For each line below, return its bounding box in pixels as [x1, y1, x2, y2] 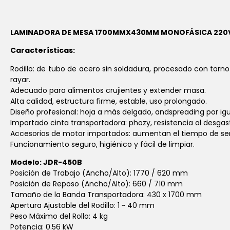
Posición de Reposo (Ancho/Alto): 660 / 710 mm [10, 179, 183, 189]
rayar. [10, 74, 30, 85]
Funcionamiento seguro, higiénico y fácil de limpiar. [10, 139, 195, 149]
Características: [10, 45, 75, 56]
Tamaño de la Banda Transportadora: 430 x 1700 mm [10, 189, 202, 200]
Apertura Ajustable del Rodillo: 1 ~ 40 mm [10, 200, 155, 211]
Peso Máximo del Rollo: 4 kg [10, 211, 108, 222]
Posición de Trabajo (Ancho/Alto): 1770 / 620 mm [10, 168, 188, 179]
